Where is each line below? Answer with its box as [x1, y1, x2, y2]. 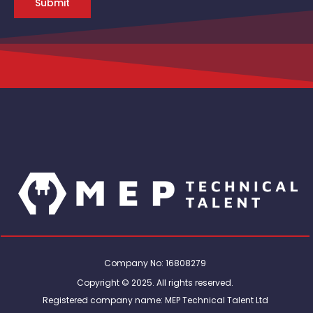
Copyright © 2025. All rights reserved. [77, 277, 233, 289]
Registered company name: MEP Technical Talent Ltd [42, 294, 268, 307]
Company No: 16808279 [104, 257, 206, 270]
